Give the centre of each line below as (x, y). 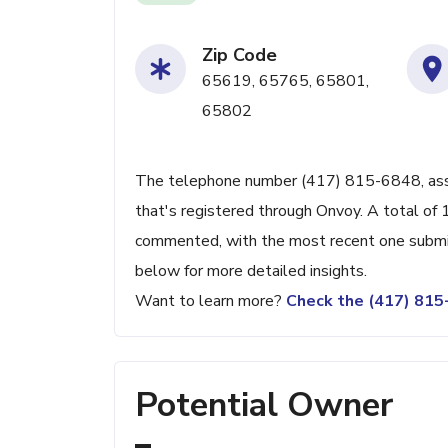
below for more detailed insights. (251, 271)
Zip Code (239, 55)
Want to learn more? (210, 301)
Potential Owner (264, 405)
